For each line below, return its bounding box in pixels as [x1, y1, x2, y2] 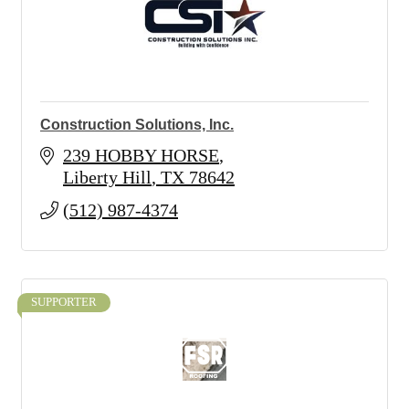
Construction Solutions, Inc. [40, 117, 234, 132]
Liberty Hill [63, 167, 152, 187]
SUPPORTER [31, 296, 97, 309]
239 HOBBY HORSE [63, 145, 219, 165]
